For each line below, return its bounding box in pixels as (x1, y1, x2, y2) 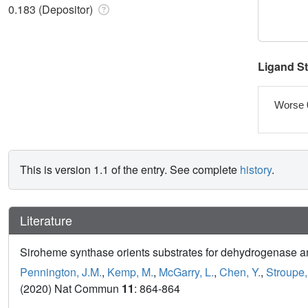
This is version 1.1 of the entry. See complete (20, 162, 240, 178)
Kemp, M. (107, 264, 153, 280)
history (240, 162, 272, 178)
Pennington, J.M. (20, 264, 102, 280)
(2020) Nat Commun (20, 280, 122, 297)
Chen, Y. (219, 264, 261, 280)
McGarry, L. (159, 264, 214, 280)
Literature (20, 211, 72, 230)
